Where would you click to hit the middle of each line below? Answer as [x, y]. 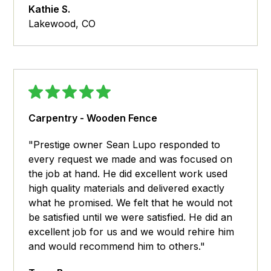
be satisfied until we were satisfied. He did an [131, 217]
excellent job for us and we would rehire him [132, 232]
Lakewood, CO [62, 24]
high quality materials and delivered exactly [127, 188]
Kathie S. [50, 9]
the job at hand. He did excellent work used [128, 174]
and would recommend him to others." [117, 247]
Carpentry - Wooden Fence [93, 118]
